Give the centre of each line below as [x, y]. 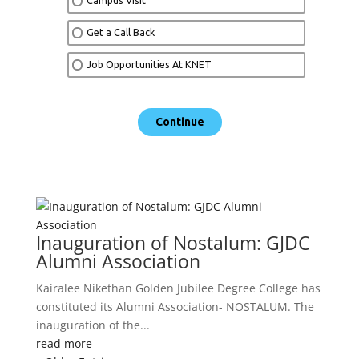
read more [64, 344]
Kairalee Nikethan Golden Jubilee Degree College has [178, 288]
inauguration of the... [93, 325]
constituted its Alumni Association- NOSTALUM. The [175, 307]
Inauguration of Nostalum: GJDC [172, 243]
